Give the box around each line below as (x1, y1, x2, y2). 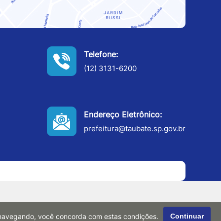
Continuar (170, 213, 204, 220)
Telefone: (84, 49, 118, 59)
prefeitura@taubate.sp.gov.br (84, 123, 185, 133)
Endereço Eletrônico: (84, 109, 162, 119)
